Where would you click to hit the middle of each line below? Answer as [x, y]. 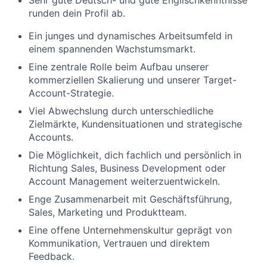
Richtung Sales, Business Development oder [127, 168]
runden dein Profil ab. [77, 13]
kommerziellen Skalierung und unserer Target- [133, 80]
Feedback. [52, 257]
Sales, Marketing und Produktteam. [108, 212]
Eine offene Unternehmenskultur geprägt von [130, 230]
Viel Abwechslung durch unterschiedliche [121, 111]
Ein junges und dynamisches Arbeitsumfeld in [131, 36]
